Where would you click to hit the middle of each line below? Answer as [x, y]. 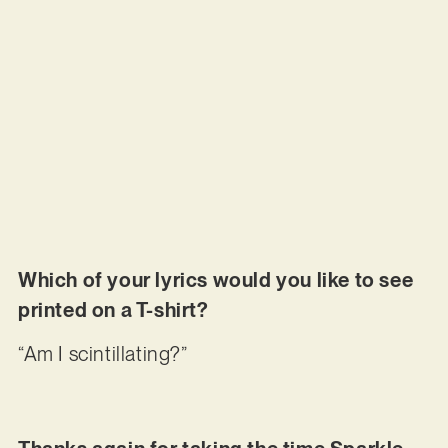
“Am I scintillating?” [102, 354]
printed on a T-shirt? [112, 309]
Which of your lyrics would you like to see [215, 279]
